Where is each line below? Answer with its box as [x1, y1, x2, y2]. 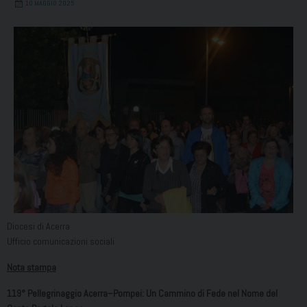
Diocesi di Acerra [7, 220, 70, 233]
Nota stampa [7, 261, 56, 274]
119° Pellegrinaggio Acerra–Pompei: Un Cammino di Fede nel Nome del [7, 287, 278, 300]
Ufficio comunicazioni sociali [7, 235, 114, 248]
